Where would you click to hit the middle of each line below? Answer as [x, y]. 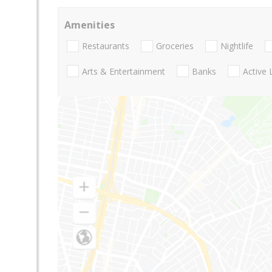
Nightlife [237, 46]
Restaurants [106, 46]
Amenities [90, 25]
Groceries [175, 46]
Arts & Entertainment [124, 71]
